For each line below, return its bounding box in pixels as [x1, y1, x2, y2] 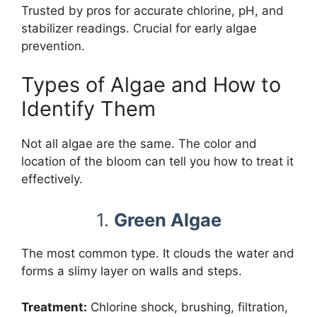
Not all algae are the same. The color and [21, 137, 257, 151]
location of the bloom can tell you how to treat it [21, 154, 294, 168]
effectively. [21, 172, 83, 186]
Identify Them [21, 96, 156, 121]
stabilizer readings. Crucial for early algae [21, 21, 257, 35]
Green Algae [113, 209, 221, 231]
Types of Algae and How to [21, 72, 281, 97]
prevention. [21, 38, 85, 53]
